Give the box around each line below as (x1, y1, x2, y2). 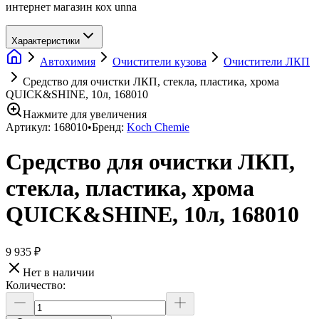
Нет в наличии (23, 266, 95, 278)
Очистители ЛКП (224, 56, 310, 68)
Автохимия (40, 56, 95, 68)
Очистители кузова (113, 56, 206, 68)
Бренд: (92, 121, 124, 133)
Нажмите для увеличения (23, 108, 147, 120)
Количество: (6, 278, 66, 291)
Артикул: (6, 121, 53, 133)
